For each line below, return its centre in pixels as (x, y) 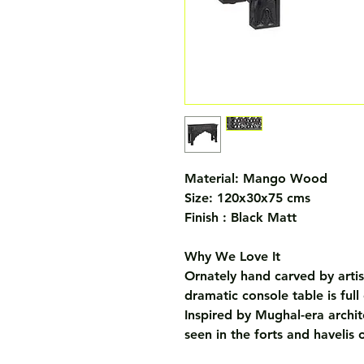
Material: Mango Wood (256, 178)
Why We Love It (232, 256)
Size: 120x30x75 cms (247, 198)
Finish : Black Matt (240, 217)
